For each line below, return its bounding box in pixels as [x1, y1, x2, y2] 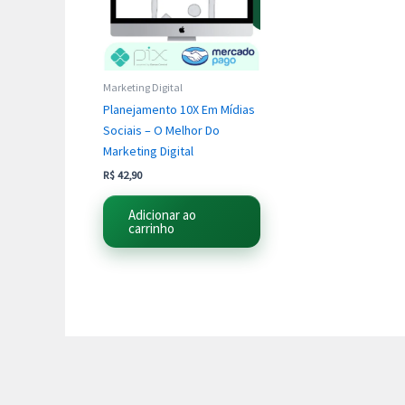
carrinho [128, 219, 174, 237]
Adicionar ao [128, 205, 196, 223]
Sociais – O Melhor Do [103, 122, 220, 138]
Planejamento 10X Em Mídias [103, 101, 255, 118]
